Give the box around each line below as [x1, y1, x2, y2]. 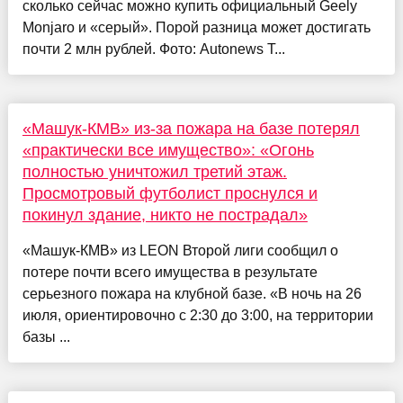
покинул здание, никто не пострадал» [22, 205, 308, 224]
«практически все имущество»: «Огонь [22, 140, 314, 159]
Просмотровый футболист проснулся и [22, 184, 318, 202]
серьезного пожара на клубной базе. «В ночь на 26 [22, 285, 362, 301]
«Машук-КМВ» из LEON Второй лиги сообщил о [22, 242, 338, 258]
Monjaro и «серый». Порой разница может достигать [22, 19, 371, 35]
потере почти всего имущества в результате [22, 264, 318, 280]
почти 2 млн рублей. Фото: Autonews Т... [22, 40, 285, 57]
